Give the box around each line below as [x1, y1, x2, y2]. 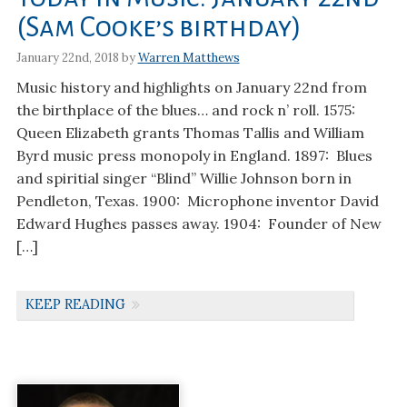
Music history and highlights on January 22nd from [15, 77, 367, 96]
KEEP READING [25, 296, 125, 313]
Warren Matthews [137, 49, 240, 65]
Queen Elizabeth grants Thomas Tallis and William [15, 123, 364, 142]
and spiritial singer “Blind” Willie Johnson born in [15, 168, 352, 187]
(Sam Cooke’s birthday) [15, 13, 302, 44]
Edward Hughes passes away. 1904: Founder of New [15, 213, 382, 233]
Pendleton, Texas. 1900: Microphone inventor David [15, 191, 379, 210]
